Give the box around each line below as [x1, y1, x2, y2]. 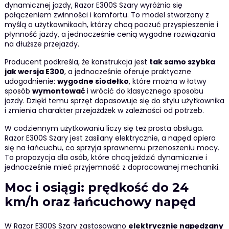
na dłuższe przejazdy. [4, 38, 79, 49]
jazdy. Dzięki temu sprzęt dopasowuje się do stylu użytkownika [4, 95, 224, 106]
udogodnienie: [4, 76, 57, 86]
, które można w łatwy [128, 76, 207, 86]
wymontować [32, 85, 85, 96]
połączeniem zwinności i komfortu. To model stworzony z [4, 9, 209, 20]
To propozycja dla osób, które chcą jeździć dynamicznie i [4, 152, 207, 163]
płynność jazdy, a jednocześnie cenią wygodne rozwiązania [4, 29, 215, 39]
